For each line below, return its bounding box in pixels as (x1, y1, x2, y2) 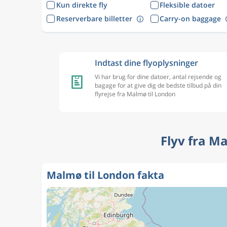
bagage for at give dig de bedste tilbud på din (95, 81, 221, 90)
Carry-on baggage (160, 13, 221, 23)
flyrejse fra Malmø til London (95, 90, 175, 98)
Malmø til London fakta (47, 168, 164, 182)
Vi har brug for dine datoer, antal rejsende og (95, 72, 221, 81)
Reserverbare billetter (56, 13, 132, 23)
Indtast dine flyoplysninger (95, 57, 198, 68)
